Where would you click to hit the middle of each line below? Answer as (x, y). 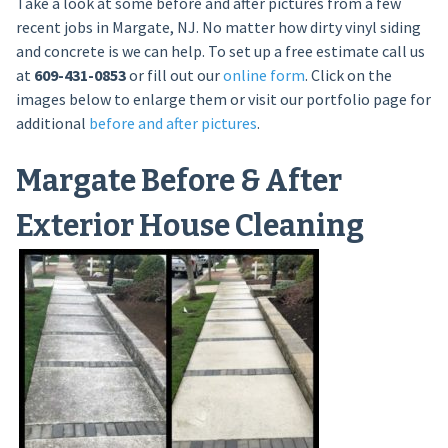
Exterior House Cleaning (189, 226)
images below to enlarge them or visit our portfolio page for (223, 99)
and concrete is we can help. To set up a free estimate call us (220, 51)
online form (263, 75)
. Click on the (348, 75)
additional (52, 123)
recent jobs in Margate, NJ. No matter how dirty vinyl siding (218, 27)
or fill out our (174, 75)
